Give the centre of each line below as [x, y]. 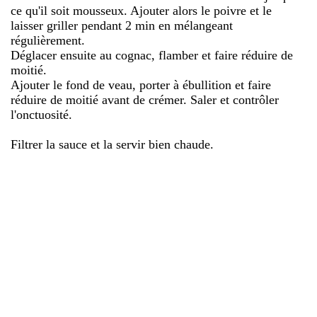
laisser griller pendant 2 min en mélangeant [122, 25]
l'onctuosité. [41, 114]
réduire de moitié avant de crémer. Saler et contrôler [145, 99]
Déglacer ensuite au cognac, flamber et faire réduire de [152, 55]
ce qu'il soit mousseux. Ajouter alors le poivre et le [141, 10]
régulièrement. [48, 40]
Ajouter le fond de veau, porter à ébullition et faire [141, 85]
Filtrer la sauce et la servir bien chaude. [112, 144]
